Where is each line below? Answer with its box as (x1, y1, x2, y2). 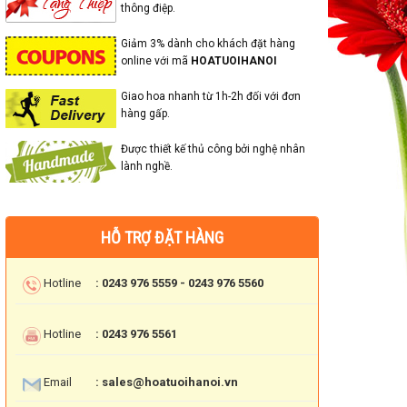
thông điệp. (121, 2, 175, 15)
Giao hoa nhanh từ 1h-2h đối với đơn (121, 90, 301, 103)
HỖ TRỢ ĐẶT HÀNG (101, 228, 223, 248)
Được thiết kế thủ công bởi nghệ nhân (121, 143, 305, 155)
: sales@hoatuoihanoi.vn (95, 375, 239, 390)
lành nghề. (121, 160, 173, 173)
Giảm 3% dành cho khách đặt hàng (121, 37, 295, 50)
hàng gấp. (121, 107, 170, 120)
